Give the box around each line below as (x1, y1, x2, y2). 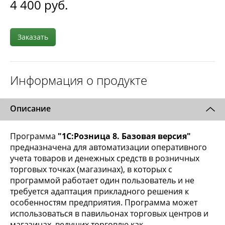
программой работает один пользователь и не (10, 175, 194, 186)
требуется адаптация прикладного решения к (10, 186, 189, 197)
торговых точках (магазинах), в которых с (10, 164, 172, 175)
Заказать (18, 32, 48, 42)
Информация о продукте (10, 72, 147, 89)
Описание (10, 103, 51, 115)
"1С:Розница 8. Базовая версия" (56, 131, 191, 142)
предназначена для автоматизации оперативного (10, 142, 207, 153)
